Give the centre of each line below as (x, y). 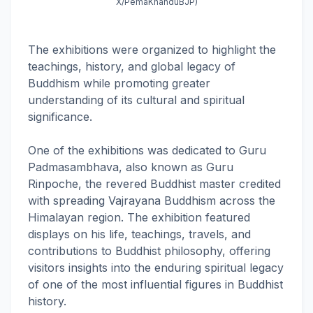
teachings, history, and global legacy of (132, 66)
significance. (60, 117)
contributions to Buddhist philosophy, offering (149, 251)
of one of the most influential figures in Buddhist (155, 284)
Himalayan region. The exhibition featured (139, 217)
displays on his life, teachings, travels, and (139, 234)
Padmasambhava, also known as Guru (131, 167)
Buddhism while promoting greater (119, 83)
